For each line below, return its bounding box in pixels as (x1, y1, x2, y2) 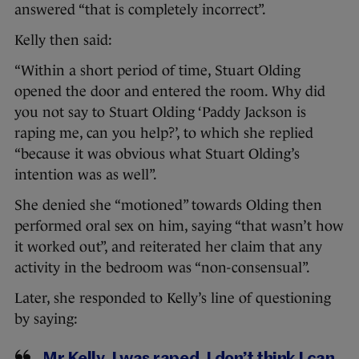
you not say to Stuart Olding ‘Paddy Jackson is (14, 104, 306, 121)
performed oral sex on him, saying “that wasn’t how (14, 218, 344, 235)
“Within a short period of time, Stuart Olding (14, 63, 301, 79)
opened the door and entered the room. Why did (14, 83, 325, 100)
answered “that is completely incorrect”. (14, 2, 266, 18)
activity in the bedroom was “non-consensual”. (14, 260, 310, 276)
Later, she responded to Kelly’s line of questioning (14, 290, 331, 307)
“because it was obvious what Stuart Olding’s (14, 146, 300, 163)
